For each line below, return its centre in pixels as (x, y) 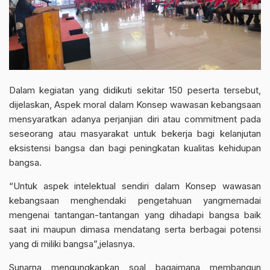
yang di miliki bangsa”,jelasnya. (72, 243)
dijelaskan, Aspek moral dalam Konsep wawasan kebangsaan (135, 104)
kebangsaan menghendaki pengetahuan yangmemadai (135, 200)
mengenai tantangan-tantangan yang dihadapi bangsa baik (135, 215)
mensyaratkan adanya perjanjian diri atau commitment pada (135, 119)
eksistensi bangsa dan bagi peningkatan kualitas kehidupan (135, 148)
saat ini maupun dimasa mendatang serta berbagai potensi (135, 229)
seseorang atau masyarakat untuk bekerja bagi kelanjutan (135, 133)
